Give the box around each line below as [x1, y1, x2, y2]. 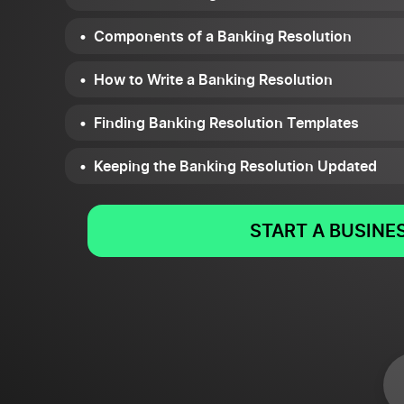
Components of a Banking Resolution [94, 27, 352, 45]
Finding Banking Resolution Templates [94, 114, 359, 132]
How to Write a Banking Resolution [94, 70, 333, 88]
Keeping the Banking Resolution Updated [94, 157, 377, 175]
